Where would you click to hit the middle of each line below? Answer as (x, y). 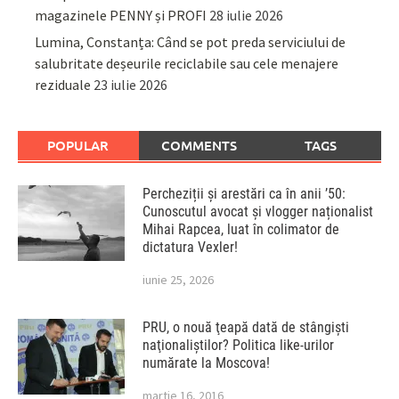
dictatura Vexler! (190, 247)
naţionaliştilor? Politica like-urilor (238, 345)
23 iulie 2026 (131, 84)
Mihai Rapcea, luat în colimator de (241, 229)
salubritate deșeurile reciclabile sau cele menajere (187, 63)
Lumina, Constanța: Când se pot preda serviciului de (191, 41)
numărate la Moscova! (206, 362)
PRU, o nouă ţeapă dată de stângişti (246, 327)
